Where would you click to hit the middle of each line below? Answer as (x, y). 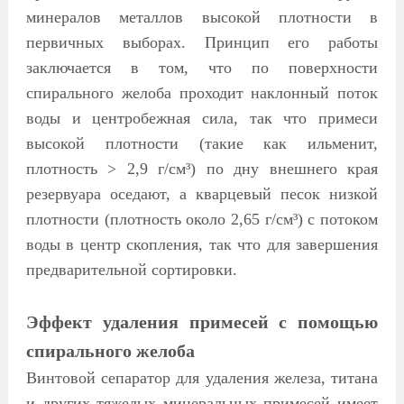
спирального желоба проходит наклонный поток (202, 93)
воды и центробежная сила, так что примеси (202, 119)
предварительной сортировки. (131, 270)
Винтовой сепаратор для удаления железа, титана (202, 378)
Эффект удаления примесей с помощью (202, 322)
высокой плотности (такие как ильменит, (202, 144)
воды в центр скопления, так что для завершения (202, 245)
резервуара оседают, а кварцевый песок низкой (202, 194)
